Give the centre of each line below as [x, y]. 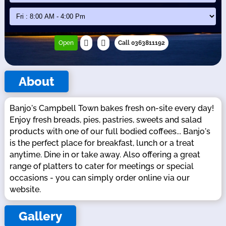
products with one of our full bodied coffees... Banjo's [110, 131]
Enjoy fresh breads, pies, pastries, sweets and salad [106, 120]
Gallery [40, 216]
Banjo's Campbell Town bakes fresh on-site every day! [112, 108]
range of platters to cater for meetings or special [102, 166]
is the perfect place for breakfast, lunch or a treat [102, 143]
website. [25, 189]
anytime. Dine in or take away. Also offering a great [105, 154]
